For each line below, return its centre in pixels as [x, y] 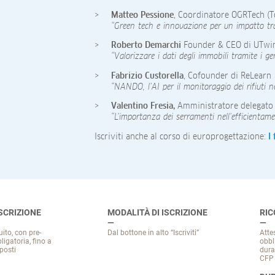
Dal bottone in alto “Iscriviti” [153, 233]
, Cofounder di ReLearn [228, 76]
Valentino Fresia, [145, 107]
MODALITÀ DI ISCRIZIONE [158, 213]
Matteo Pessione [143, 15]
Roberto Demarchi [148, 46]
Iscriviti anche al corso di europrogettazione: [181, 137]
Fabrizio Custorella [148, 76]
